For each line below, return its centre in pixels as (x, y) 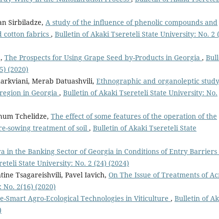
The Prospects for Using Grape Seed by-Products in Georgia (103, 58)
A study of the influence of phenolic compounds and (131, 22)
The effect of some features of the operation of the (134, 116)
